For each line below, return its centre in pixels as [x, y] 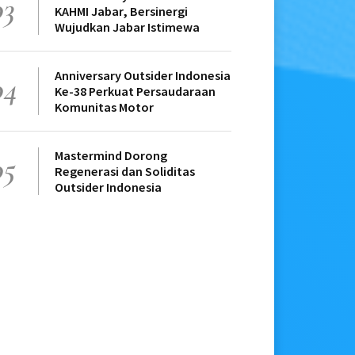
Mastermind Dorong [111, 156]
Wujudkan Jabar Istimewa [127, 27]
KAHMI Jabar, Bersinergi [121, 11]
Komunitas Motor [104, 107]
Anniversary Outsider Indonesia [143, 76]
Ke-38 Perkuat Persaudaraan [135, 92]
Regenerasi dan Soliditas [125, 172]
